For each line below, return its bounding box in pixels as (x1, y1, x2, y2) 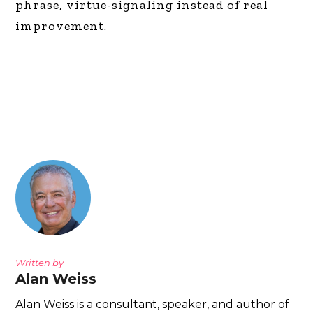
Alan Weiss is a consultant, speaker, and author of (15, 297, 290, 311)
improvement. (15, 17, 108, 34)
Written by (15, 256, 64, 268)
